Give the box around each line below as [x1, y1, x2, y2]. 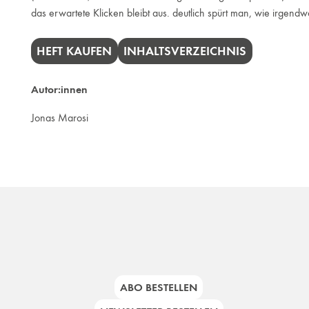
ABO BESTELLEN [120, 281, 198, 295]
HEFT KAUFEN [37, 43, 112, 59]
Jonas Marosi [30, 110, 88, 124]
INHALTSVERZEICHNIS [123, 43, 247, 59]
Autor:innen [30, 82, 88, 96]
